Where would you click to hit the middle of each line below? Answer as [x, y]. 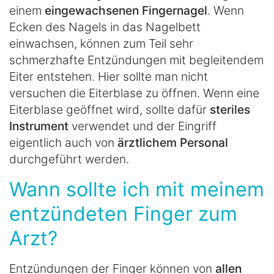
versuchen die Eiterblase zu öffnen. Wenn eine [134, 93]
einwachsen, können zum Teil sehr [101, 44]
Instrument [39, 126]
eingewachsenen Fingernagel [126, 11]
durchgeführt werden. [69, 159]
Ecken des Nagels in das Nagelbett [105, 27]
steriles [230, 110]
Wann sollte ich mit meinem [137, 190]
